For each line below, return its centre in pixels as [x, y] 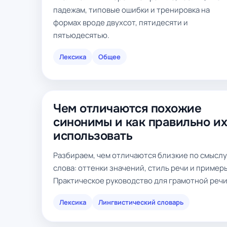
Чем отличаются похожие [127, 108]
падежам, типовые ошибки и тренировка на [131, 10]
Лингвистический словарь [141, 202]
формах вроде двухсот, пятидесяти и [121, 23]
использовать [93, 136]
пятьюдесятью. [81, 35]
